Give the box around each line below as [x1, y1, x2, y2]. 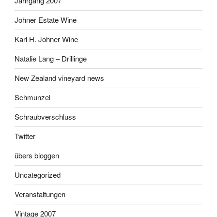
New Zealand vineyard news [15, 73, 104, 83]
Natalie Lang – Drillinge [15, 53, 87, 64]
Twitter [15, 131, 35, 141]
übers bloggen [15, 150, 59, 161]
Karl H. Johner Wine [15, 34, 78, 45]
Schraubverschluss [15, 111, 76, 122]
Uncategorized [15, 170, 61, 180]
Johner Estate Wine [15, 15, 77, 25]
